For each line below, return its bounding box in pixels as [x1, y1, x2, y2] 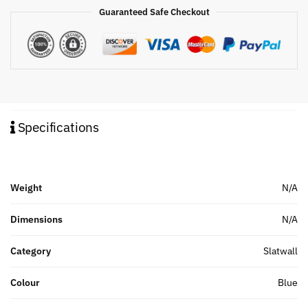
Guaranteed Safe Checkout [98, 5, 210, 18]
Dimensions [10, 212, 63, 225]
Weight [10, 181, 42, 194]
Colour [10, 276, 40, 289]
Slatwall [263, 244, 298, 257]
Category [10, 244, 51, 257]
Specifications [14, 118, 99, 135]
